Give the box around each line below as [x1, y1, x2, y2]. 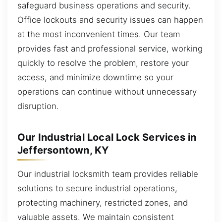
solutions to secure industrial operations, [17, 183, 177, 193]
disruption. [17, 101, 59, 111]
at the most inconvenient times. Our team [17, 29, 180, 39]
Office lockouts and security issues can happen [17, 14, 203, 25]
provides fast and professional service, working [17, 43, 203, 54]
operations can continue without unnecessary [17, 86, 197, 97]
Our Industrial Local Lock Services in [17, 131, 197, 143]
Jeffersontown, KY [17, 144, 109, 156]
